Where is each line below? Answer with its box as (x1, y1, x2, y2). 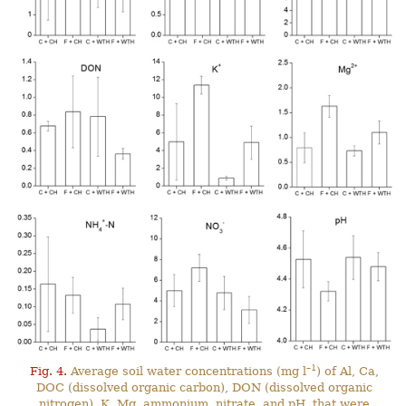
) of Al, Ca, (315, 363, 379, 378)
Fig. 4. (29, 363, 67, 378)
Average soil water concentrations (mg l (66, 363, 306, 378)
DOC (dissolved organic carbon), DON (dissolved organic (35, 380, 372, 394)
